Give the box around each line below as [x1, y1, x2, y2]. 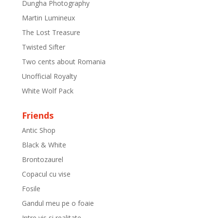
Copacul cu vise [21, 169, 71, 179]
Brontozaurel [21, 155, 63, 164]
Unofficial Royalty [21, 72, 77, 81]
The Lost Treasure [21, 28, 80, 37]
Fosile [21, 184, 40, 193]
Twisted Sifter [21, 42, 65, 52]
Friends [21, 109, 54, 121]
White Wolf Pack [21, 86, 73, 95]
